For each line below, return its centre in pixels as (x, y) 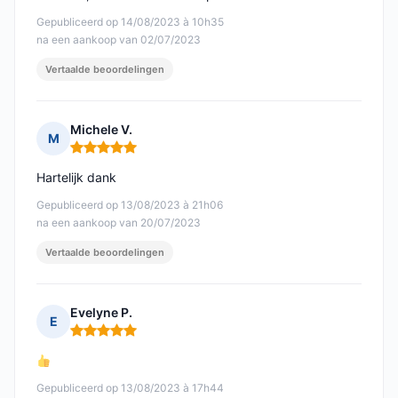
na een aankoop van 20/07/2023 (119, 223)
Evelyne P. (101, 313)
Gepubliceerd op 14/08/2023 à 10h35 (130, 22)
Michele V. (101, 130)
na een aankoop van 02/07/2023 (119, 40)
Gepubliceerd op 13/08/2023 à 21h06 (130, 205)
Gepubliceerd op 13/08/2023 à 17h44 (130, 388)
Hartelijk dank (76, 178)
